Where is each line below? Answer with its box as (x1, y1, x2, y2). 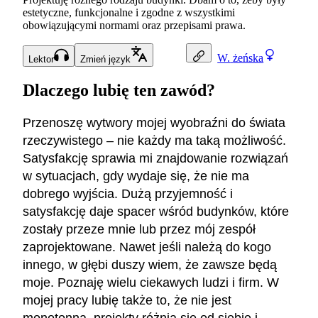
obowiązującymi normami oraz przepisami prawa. (23, 19, 246, 32)
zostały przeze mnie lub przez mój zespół (23, 222, 256, 236)
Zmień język (79, 54, 131, 65)
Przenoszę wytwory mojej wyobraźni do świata (23, 116, 285, 130)
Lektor (28, 54, 54, 65)
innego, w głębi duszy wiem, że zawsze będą (23, 258, 277, 272)
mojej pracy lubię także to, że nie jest (23, 293, 231, 307)
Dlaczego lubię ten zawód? (23, 81, 215, 100)
